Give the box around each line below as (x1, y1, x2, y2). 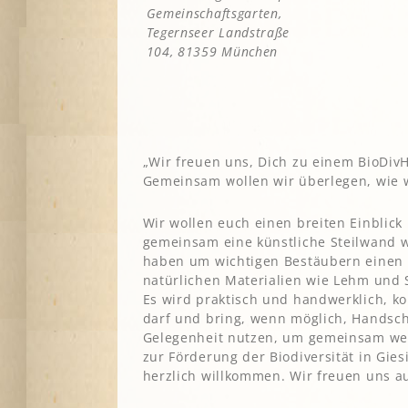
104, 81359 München (146, 43, 279, 61)
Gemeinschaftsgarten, (146, 5, 282, 23)
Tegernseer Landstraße (146, 24, 291, 42)
